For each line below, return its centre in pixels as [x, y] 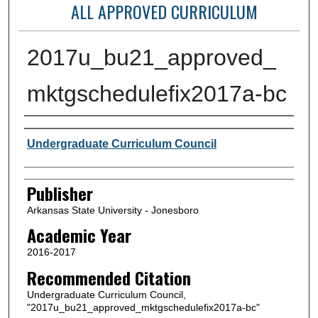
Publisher [60, 193]
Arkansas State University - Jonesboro [113, 210]
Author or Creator [78, 130]
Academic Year [79, 235]
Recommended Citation [109, 277]
